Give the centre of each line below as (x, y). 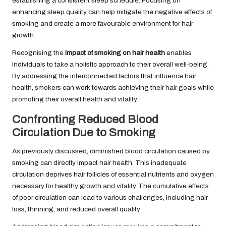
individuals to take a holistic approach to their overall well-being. (110, 65)
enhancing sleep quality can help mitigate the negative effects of (112, 12)
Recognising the (39, 53)
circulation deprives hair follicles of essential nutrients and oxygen (113, 175)
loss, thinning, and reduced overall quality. (76, 209)
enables (178, 53)
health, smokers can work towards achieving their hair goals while (113, 88)
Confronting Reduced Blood (85, 120)
